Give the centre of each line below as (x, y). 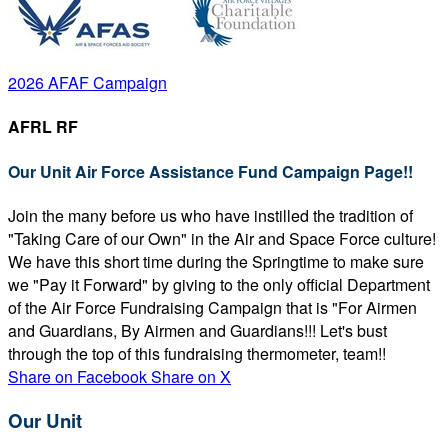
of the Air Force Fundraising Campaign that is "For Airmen (212, 307)
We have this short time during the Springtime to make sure (216, 261)
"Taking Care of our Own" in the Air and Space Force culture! (222, 238)
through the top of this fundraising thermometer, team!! (197, 353)
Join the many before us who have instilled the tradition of (210, 215)
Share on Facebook (77, 376)
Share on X (191, 376)
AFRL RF (43, 127)
